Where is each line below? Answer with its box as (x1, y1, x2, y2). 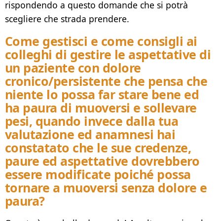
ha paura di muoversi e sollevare (5, 99, 197, 116)
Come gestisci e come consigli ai (5, 32, 197, 49)
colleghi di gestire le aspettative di (5, 45, 211, 63)
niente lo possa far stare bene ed (5, 85, 199, 103)
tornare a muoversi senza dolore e (5, 179, 207, 196)
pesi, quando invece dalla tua (5, 112, 179, 129)
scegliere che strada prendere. (5, 12, 129, 25)
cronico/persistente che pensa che (5, 72, 208, 89)
